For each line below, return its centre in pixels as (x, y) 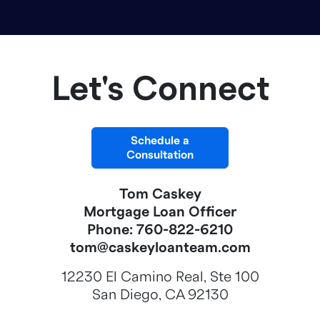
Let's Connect (160, 90)
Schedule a (160, 141)
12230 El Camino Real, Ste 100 (160, 277)
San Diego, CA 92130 (160, 295)
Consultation (160, 155)
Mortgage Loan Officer (160, 212)
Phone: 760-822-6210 (160, 230)
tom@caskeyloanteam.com (160, 248)
